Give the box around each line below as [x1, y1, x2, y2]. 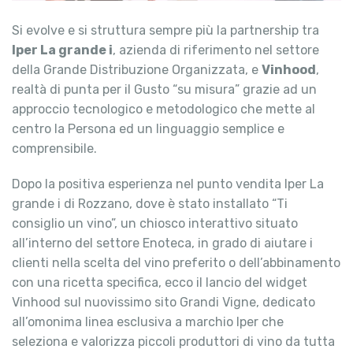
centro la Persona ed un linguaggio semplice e [12, 121, 284, 137]
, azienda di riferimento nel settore [113, 43, 319, 58]
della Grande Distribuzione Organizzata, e [12, 62, 262, 78]
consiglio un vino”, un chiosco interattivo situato [12, 216, 298, 232]
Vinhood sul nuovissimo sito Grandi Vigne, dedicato [12, 295, 315, 310]
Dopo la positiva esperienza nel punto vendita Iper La [12, 176, 324, 192]
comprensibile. [12, 141, 97, 157]
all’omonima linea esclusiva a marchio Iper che [12, 314, 284, 330]
